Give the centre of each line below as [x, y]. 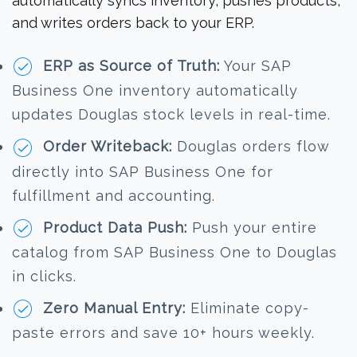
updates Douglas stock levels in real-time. [171, 115]
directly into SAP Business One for [143, 171]
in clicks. [44, 277]
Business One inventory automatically [155, 91]
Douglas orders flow [251, 147]
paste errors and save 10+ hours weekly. [163, 333]
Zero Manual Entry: [114, 308]
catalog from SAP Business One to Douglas [175, 253]
